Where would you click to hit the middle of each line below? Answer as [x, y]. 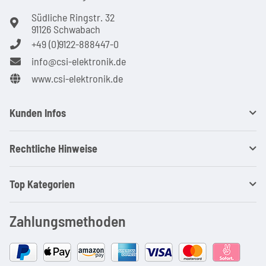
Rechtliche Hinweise [53, 148]
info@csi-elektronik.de [79, 61]
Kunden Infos [38, 113]
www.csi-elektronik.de [77, 78]
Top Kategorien [42, 184]
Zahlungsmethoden [68, 220]
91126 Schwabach [66, 29]
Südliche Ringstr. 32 [73, 17]
